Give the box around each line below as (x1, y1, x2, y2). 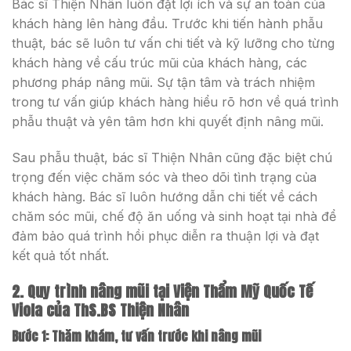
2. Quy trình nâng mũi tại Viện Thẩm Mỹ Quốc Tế (12, 279, 313, 302)
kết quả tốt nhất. (12, 247, 109, 263)
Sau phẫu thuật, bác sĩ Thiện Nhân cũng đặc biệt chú (12, 149, 332, 165)
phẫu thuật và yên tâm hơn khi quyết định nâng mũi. (12, 114, 324, 130)
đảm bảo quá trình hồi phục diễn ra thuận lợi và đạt (12, 227, 319, 244)
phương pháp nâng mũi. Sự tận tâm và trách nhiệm (12, 74, 315, 91)
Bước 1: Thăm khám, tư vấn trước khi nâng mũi (12, 327, 264, 346)
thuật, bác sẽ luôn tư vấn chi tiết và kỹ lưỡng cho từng (12, 35, 335, 52)
